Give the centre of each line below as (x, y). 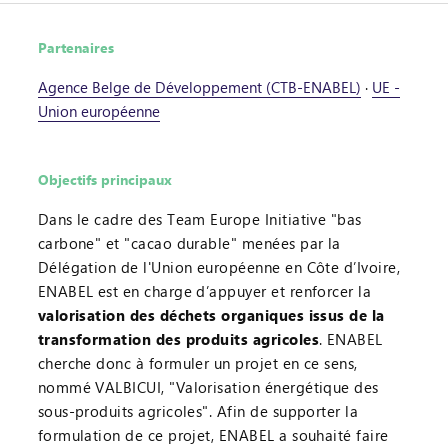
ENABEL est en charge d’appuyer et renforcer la (204, 290)
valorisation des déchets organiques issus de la (211, 314)
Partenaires (75, 47)
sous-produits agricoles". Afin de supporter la (198, 410)
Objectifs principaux (104, 179)
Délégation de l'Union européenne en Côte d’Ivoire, (219, 266)
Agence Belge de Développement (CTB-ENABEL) (199, 86)
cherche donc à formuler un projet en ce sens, (197, 362)
